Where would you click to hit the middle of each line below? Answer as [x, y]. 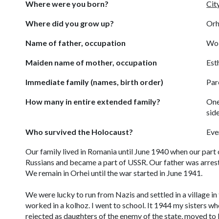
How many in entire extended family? [93, 101]
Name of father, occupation [76, 43]
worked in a [45, 205]
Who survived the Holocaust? [79, 132]
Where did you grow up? [70, 23]
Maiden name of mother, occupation [91, 62]
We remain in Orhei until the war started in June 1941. [115, 173]
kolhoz [77, 205]
